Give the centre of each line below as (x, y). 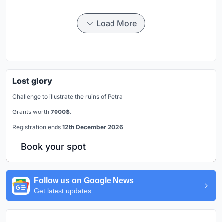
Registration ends (37, 127)
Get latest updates (62, 191)
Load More (116, 24)
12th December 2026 (93, 127)
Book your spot (53, 147)
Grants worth (31, 112)
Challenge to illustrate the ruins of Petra (68, 97)
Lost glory (32, 81)
